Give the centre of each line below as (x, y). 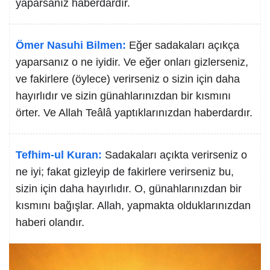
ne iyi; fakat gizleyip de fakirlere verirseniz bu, (125, 172)
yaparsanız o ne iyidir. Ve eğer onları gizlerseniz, (132, 62)
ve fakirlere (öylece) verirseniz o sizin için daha (128, 79)
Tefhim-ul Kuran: (59, 155)
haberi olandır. (50, 222)
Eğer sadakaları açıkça (184, 45)
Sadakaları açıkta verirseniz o (176, 155)
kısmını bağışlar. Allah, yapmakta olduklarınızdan (133, 206)
